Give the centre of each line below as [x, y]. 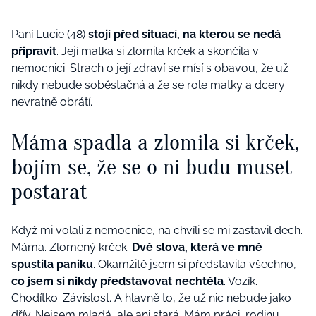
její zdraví [141, 68]
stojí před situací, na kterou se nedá [184, 34]
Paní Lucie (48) [50, 34]
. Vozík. [241, 281]
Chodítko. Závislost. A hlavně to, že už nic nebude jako [151, 298]
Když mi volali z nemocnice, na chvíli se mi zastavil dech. [157, 231]
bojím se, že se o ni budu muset [152, 166]
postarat [49, 191]
